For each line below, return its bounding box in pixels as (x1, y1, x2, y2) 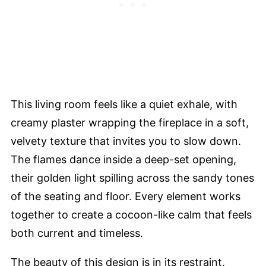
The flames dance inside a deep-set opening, (11, 153, 236, 166)
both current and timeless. (11, 226, 143, 239)
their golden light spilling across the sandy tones (11, 171, 254, 184)
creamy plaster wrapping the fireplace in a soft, (11, 116, 249, 129)
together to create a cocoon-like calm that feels (11, 208, 252, 221)
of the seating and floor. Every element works (11, 189, 240, 202)
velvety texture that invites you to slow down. (11, 134, 241, 147)
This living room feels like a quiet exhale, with (11, 97, 237, 110)
